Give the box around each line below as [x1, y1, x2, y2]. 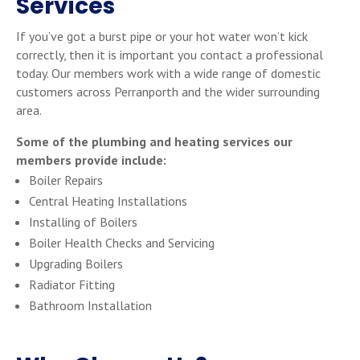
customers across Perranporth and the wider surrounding [16, 84, 320, 100]
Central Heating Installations [29, 193, 187, 209]
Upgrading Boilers [29, 256, 123, 272]
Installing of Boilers [29, 214, 137, 230]
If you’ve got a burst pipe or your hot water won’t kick [16, 28, 308, 44]
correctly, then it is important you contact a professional [16, 47, 323, 63]
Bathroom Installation [29, 297, 152, 313]
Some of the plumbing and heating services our [16, 133, 292, 149]
